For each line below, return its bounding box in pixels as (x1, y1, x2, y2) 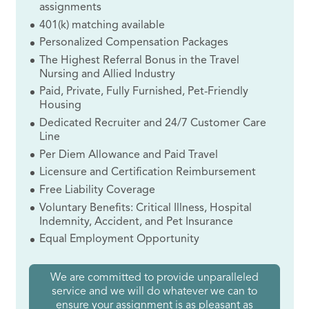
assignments (39, 1, 102, 13)
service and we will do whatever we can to (52, 286, 257, 298)
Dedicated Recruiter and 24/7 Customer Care (39, 118, 267, 130)
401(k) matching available (39, 19, 166, 31)
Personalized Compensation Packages (39, 37, 229, 49)
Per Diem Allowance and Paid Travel (39, 149, 219, 161)
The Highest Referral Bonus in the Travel (39, 54, 240, 66)
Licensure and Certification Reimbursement (39, 167, 257, 179)
